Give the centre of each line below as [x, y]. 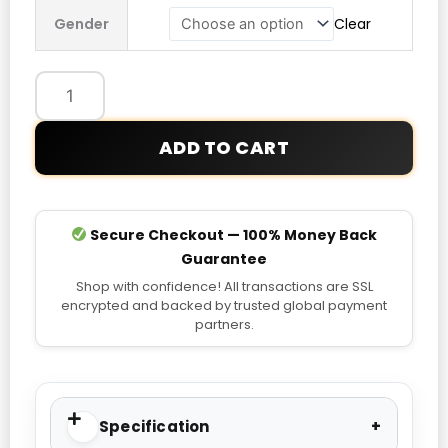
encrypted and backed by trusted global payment [224, 305]
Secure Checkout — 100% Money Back [231, 234]
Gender [81, 23]
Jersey [57, 52]
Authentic [69, 28]
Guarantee [224, 258]
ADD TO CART [224, 147]
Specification [154, 427]
